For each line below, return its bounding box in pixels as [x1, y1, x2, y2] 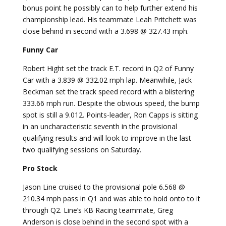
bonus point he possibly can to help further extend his [22, 3, 198, 13]
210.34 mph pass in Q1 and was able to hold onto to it [22, 193, 200, 203]
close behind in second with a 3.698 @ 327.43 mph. [22, 26, 189, 36]
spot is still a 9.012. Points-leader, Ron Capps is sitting [22, 109, 198, 120]
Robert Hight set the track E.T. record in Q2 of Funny [22, 63, 194, 73]
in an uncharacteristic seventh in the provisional [22, 121, 177, 131]
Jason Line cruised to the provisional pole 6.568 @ [22, 182, 185, 192]
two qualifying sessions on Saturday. [22, 144, 141, 154]
